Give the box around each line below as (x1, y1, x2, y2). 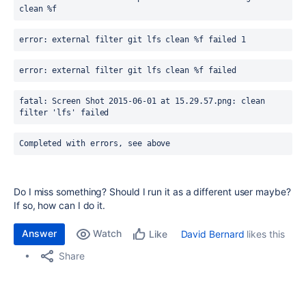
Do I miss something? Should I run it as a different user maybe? (14, 186, 291, 197)
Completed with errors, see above (19, 139, 171, 148)
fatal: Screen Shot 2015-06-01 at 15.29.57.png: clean (19, 96, 265, 106)
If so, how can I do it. (14, 199, 106, 211)
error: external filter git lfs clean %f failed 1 (19, 35, 246, 44)
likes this (244, 228, 285, 240)
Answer (22, 227, 57, 239)
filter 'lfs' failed (19, 108, 109, 117)
